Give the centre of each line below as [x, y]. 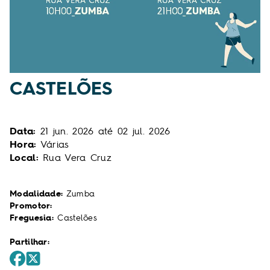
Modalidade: [36, 193]
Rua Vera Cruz [75, 157]
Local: [24, 157]
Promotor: [31, 206]
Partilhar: [30, 242]
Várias [53, 144]
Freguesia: [32, 218]
